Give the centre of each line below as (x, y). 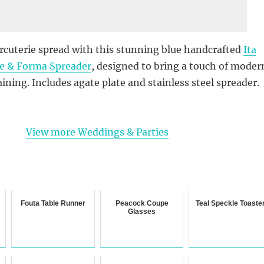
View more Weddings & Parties (97, 132)
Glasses (142, 211)
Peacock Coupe (142, 203)
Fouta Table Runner (53, 203)
